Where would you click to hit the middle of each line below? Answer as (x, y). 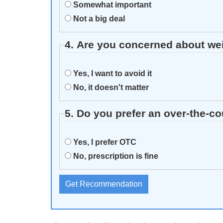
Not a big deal (98, 18)
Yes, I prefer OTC (104, 142)
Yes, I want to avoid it (111, 73)
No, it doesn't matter (110, 87)
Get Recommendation (104, 184)
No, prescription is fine (115, 156)
